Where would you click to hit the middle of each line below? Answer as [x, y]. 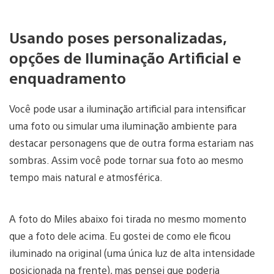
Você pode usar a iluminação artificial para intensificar [128, 109]
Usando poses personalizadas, [118, 38]
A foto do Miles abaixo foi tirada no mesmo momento [128, 219]
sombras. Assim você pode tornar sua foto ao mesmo [126, 160]
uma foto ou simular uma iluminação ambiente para [123, 126]
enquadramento [68, 78]
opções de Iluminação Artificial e [125, 58]
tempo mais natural [54, 177]
